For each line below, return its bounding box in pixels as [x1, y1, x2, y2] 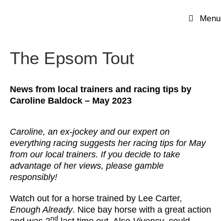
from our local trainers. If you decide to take [10, 149, 180, 159]
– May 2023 [85, 96, 132, 106]
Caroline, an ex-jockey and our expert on [10, 127, 170, 137]
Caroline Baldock [10, 96, 82, 106]
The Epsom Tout [10, 48, 135, 68]
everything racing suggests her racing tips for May [10, 138, 206, 148]
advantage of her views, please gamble [10, 161, 164, 171]
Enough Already [10, 205, 73, 215]
